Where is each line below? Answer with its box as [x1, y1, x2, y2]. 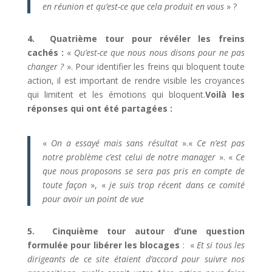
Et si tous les [197, 239, 245, 251]
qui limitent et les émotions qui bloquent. [27, 89, 206, 100]
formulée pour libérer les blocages [27, 239, 183, 251]
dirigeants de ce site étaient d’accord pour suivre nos [27, 253, 245, 265]
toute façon [42, 179, 91, 191]
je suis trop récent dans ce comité [109, 179, 245, 191]
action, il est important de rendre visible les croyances [27, 75, 245, 86]
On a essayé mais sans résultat [50, 137, 182, 149]
